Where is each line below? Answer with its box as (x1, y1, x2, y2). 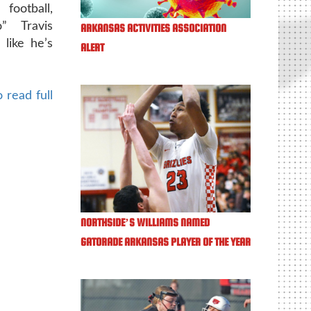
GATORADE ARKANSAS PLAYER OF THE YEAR (81, 235, 251, 249)
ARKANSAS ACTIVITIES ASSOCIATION (81, 22, 226, 35)
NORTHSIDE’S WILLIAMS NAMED (81, 216, 210, 229)
